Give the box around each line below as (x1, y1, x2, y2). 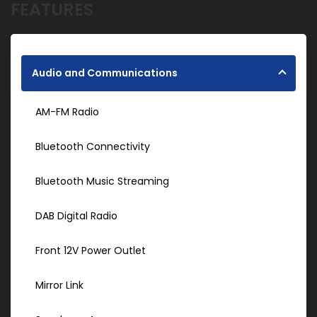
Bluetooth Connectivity (35, 139, 150, 154)
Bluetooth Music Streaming (35, 174, 169, 189)
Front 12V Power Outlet (35, 243, 146, 258)
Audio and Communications (32, 66, 178, 81)
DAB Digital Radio (35, 209, 117, 224)
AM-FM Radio (35, 105, 99, 120)
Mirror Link (35, 278, 83, 293)
